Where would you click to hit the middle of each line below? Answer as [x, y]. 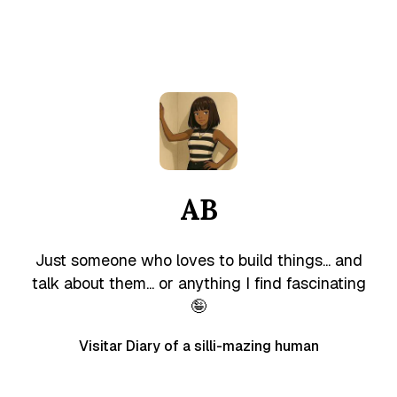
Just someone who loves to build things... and [198, 261]
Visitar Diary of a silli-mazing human [198, 346]
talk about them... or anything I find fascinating [198, 284]
